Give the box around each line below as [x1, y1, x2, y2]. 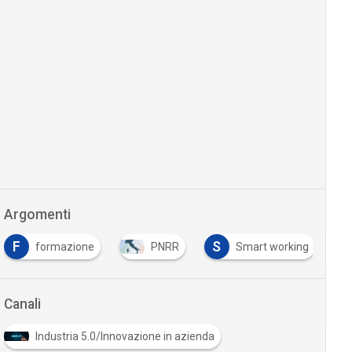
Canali [3, 296, 41, 312]
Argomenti [3, 207, 71, 222]
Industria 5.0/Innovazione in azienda [35, 330, 214, 343]
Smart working [235, 240, 309, 253]
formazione [35, 240, 94, 253]
